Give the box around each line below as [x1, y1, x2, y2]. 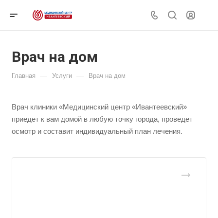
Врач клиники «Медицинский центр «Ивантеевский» [12, 103, 187, 111]
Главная [12, 72, 36, 79]
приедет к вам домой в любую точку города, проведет [12, 115, 193, 123]
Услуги [52, 72, 72, 79]
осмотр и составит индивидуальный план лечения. [12, 127, 182, 135]
